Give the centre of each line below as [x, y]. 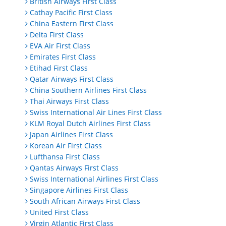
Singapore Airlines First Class [79, 190]
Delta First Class [57, 35]
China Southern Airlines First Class [88, 90]
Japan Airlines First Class [71, 135]
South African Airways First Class [85, 201]
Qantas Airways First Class [74, 168]
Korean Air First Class [66, 146]
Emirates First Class [63, 57]
